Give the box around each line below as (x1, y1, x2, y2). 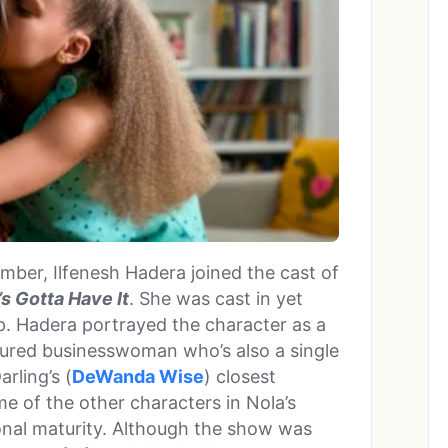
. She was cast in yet (129, 287, 303, 309)
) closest (204, 365, 276, 387)
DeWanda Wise (72, 365, 204, 387)
